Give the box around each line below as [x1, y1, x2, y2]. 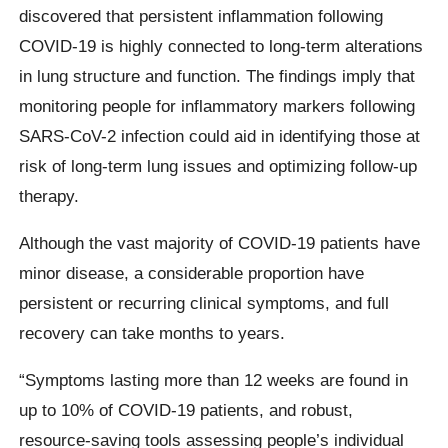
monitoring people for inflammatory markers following [19, 95, 416, 116]
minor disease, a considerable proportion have [19, 262, 365, 283]
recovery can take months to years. [19, 322, 286, 343]
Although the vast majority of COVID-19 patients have [19, 232, 421, 253]
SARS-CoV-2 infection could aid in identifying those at [19, 125, 421, 146]
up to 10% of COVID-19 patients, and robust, [19, 400, 354, 421]
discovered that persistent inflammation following [19, 5, 384, 26]
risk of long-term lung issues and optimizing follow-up [19, 155, 418, 176]
